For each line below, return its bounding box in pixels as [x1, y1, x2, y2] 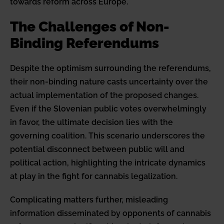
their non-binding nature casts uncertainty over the [10, 77, 208, 87]
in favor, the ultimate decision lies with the [10, 117, 173, 127]
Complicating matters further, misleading [10, 195, 168, 205]
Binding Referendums [10, 35, 159, 52]
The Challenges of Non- [10, 18, 169, 35]
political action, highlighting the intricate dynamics [10, 158, 205, 168]
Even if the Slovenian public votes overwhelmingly [10, 104, 206, 114]
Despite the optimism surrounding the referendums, [10, 63, 211, 73]
